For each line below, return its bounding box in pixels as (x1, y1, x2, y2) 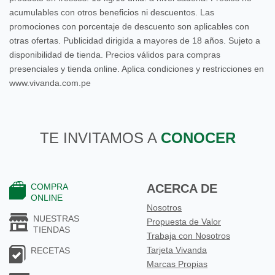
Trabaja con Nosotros (147, 231, 230, 241)
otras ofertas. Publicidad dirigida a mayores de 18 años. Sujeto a (9, 36, 260, 45)
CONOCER (160, 130, 236, 146)
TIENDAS (33, 225, 71, 234)
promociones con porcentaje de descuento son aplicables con (9, 21, 249, 31)
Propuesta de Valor (147, 217, 221, 227)
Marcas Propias (147, 259, 207, 269)
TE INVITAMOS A (39, 130, 161, 146)
